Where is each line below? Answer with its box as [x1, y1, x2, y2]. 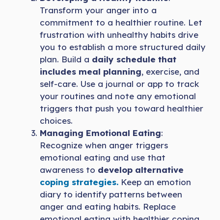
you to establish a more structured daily [40, 41, 205, 52]
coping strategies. [40, 176, 118, 187]
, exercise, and [141, 66, 199, 77]
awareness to [40, 164, 98, 175]
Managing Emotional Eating [40, 127, 161, 138]
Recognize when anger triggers [40, 139, 168, 150]
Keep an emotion [118, 176, 191, 187]
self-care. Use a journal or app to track [40, 78, 199, 89]
